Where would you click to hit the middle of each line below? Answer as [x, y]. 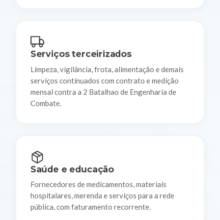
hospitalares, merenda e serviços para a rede [102, 196]
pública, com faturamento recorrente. [90, 207]
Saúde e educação [72, 169]
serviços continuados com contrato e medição [104, 80]
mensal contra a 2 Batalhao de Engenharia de [103, 92]
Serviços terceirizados [81, 54]
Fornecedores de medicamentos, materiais [98, 184]
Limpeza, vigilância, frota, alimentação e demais [107, 69]
